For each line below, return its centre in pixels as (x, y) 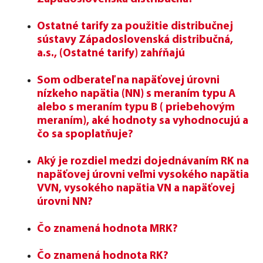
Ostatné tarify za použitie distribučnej (135, 26)
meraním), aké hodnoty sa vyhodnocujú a (143, 121)
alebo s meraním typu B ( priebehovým (136, 107)
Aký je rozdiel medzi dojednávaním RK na (143, 161)
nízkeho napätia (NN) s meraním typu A (136, 94)
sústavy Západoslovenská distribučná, (135, 40)
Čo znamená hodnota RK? (103, 256)
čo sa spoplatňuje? (85, 134)
